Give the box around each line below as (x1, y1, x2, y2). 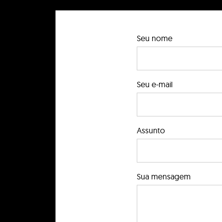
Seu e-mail (137, 79, 172, 90)
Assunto (137, 125, 165, 136)
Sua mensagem (137, 171, 191, 182)
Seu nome (137, 33, 172, 44)
